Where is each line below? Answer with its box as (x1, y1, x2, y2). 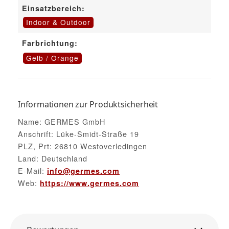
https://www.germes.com (40, 177, 139, 188)
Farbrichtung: (22, 38, 78, 49)
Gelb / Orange (26, 53, 79, 63)
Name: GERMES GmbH (18, 116, 105, 127)
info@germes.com (47, 165, 120, 176)
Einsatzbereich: (22, 3, 85, 14)
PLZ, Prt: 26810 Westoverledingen (18, 140, 147, 151)
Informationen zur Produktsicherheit (18, 99, 158, 110)
